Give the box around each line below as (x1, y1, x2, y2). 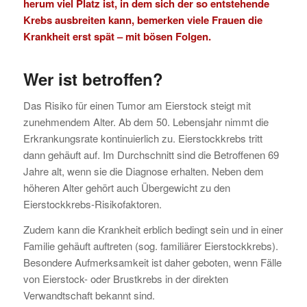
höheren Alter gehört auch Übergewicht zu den (23, 180, 230, 195)
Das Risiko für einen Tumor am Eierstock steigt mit (23, 98, 251, 113)
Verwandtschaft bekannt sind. (23, 287, 155, 302)
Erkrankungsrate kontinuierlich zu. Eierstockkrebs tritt (23, 131, 262, 146)
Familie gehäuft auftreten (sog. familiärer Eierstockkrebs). (23, 238, 278, 253)
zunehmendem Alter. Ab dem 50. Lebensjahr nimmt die (23, 114, 269, 130)
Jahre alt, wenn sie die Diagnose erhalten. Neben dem (23, 164, 264, 179)
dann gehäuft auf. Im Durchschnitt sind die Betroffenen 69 (23, 147, 279, 162)
